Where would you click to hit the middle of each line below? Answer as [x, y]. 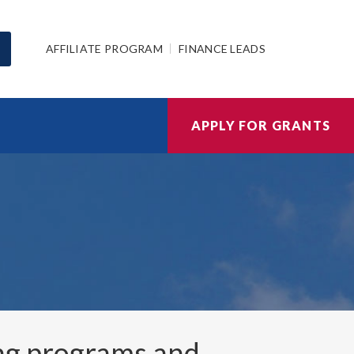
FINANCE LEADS [222, 48]
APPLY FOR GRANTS [260, 125]
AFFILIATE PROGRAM [104, 48]
